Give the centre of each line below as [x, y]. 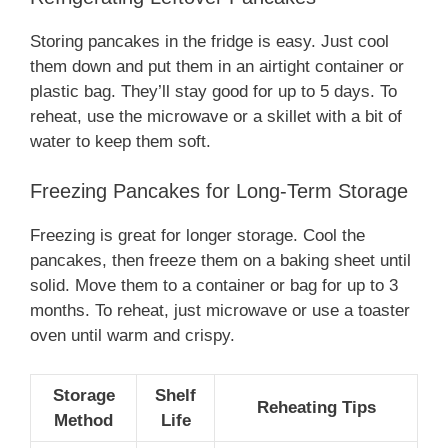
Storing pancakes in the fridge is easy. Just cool [209, 41]
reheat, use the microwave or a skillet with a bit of [216, 116]
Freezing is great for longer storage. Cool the [197, 236]
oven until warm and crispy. [132, 336]
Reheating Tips [316, 407]
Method [83, 420]
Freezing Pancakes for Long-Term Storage [219, 191]
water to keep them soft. [120, 141]
